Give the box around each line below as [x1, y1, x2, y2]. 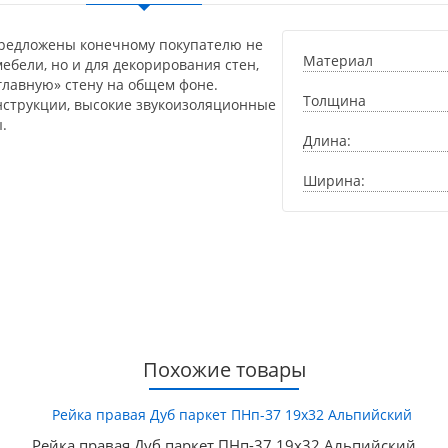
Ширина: [302, 171, 365, 190]
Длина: [302, 131, 351, 150]
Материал [302, 51, 373, 70]
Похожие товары [142, 356, 306, 383]
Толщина [302, 91, 366, 110]
